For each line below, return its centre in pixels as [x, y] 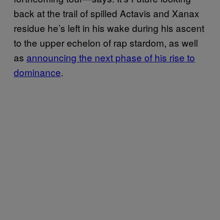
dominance [37, 72]
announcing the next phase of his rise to [111, 57]
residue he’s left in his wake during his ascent [109, 27]
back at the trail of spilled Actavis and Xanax [107, 13]
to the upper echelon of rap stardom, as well [106, 42]
